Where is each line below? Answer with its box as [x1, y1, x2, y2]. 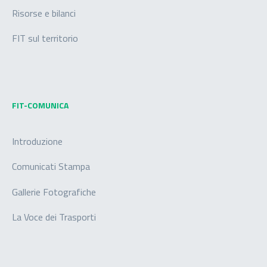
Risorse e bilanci [12, 5, 76, 20]
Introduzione [12, 133, 63, 148]
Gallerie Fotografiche [12, 184, 96, 199]
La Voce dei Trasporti [12, 210, 96, 225]
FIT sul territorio [12, 30, 78, 45]
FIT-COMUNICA [12, 98, 69, 111]
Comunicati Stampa [12, 159, 90, 174]
